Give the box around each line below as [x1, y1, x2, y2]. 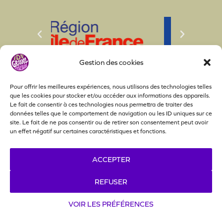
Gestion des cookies [79, 58, 143, 66]
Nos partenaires [82, 122, 140, 131]
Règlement [42, 142, 81, 151]
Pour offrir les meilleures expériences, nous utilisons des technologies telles [10, 83, 212, 90]
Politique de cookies [128, 162, 200, 171]
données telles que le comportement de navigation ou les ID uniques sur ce [10, 110, 212, 117]
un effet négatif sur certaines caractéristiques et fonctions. [10, 128, 166, 135]
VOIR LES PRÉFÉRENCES [68, 199, 154, 208]
